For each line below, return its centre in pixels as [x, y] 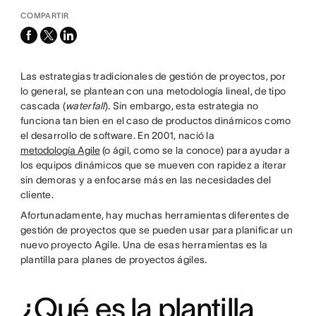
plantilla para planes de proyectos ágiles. [114, 260]
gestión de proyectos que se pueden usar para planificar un [156, 230]
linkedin [77, 34]
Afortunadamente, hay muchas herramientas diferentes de [154, 215]
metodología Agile [60, 150]
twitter [55, 49]
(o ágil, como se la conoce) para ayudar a [195, 150]
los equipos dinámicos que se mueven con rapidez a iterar [153, 165]
